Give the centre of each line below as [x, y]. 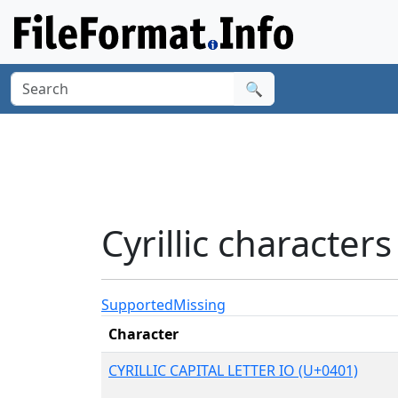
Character [143, 334]
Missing [199, 304]
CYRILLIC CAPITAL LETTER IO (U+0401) [233, 370]
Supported [137, 304]
